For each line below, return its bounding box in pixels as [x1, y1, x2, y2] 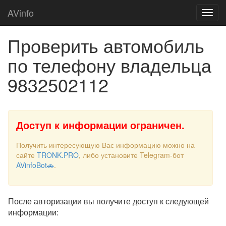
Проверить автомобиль [8, 32, 204, 58]
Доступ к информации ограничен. [16, 118, 185, 132]
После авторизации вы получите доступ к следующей [8, 195, 209, 207]
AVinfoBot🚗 [16, 160, 54, 170]
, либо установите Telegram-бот [79, 150, 184, 160]
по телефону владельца [8, 52, 211, 78]
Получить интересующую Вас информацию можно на [16, 140, 195, 150]
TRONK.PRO [37, 150, 79, 160]
